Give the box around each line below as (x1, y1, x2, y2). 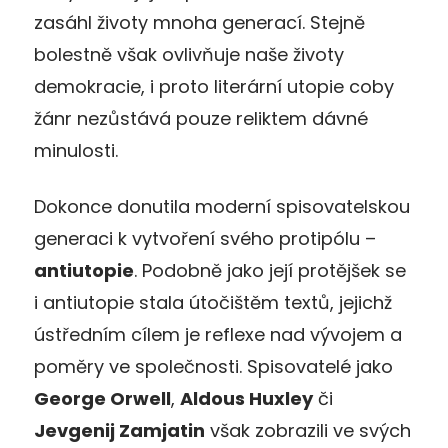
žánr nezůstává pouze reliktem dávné (34, 105, 368, 131)
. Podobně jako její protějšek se (134, 257, 406, 283)
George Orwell (34, 385, 171, 411)
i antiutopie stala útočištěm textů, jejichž (34, 289, 392, 315)
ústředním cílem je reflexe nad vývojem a (34, 321, 402, 347)
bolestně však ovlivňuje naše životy (34, 41, 344, 67)
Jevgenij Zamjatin (34, 417, 205, 443)
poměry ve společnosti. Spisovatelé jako (34, 353, 393, 379)
